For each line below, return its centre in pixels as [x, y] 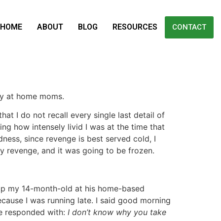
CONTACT [189, 27]
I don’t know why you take [117, 212]
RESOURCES [135, 27]
